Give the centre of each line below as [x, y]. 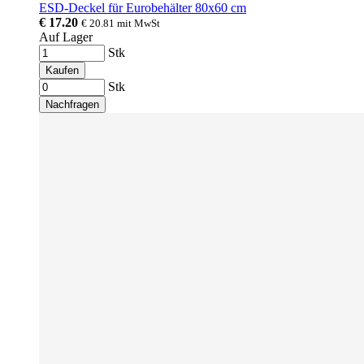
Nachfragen [72, 104]
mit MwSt [139, 23]
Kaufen [62, 70]
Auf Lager [66, 37]
